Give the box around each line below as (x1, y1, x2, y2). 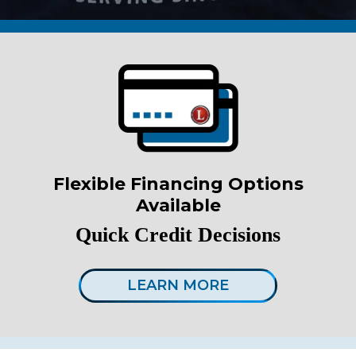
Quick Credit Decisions (75, 222, 281, 246)
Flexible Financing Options (52, 172, 304, 195)
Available (135, 194, 221, 216)
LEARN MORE (127, 276, 229, 294)
